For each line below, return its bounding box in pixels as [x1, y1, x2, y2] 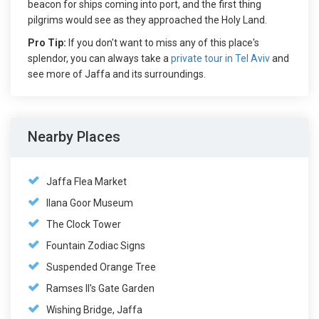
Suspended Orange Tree [46, 261, 156, 273]
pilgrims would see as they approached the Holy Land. [28, 14, 267, 26]
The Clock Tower [46, 219, 121, 231]
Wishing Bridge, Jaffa [46, 304, 142, 316]
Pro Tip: [28, 37, 66, 49]
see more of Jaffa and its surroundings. [28, 68, 208, 80]
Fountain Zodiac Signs [46, 240, 145, 252]
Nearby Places [28, 128, 120, 146]
